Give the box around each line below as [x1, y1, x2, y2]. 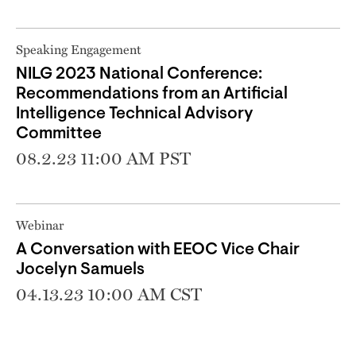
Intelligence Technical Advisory [16, 105, 253, 122]
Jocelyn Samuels [16, 261, 145, 278]
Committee [16, 125, 102, 142]
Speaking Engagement [16, 39, 141, 59]
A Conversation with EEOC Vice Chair [16, 241, 300, 258]
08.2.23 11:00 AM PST [16, 147, 191, 168]
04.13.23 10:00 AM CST [16, 283, 202, 304]
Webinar [16, 215, 64, 234]
